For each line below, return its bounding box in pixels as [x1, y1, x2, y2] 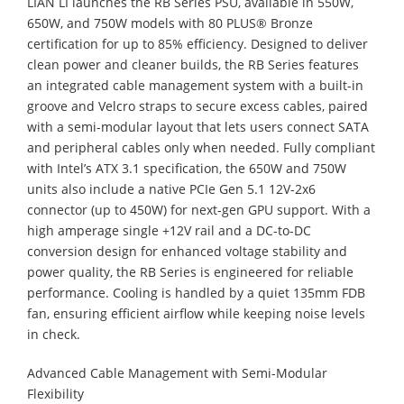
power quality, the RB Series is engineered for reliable [27, 262, 353, 280]
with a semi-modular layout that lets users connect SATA [27, 117, 369, 135]
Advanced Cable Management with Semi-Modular [27, 363, 327, 381]
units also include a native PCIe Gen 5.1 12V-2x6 [27, 179, 316, 197]
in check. [27, 325, 80, 343]
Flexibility [27, 384, 84, 402]
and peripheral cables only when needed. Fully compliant [27, 138, 375, 156]
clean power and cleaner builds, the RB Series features [27, 55, 359, 73]
